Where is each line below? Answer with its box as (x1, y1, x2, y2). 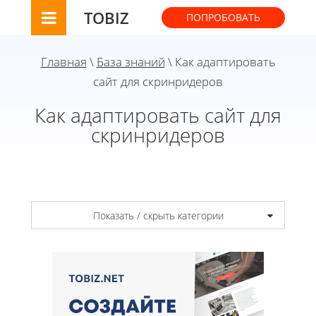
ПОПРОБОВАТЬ (186, 11, 260, 24)
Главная (40, 54, 87, 70)
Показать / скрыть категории (92, 208, 224, 222)
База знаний (96, 54, 165, 70)
